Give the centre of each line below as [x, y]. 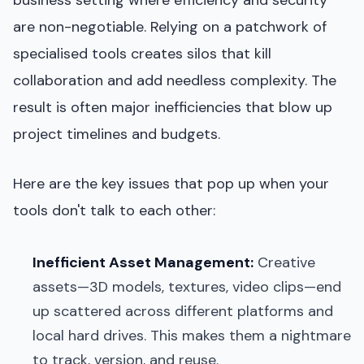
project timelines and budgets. [117, 134]
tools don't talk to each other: [114, 210]
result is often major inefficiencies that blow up [173, 107]
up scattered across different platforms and [183, 311]
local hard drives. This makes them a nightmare [192, 335]
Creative [284, 262]
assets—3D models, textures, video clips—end [187, 286]
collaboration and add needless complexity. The [175, 80]
